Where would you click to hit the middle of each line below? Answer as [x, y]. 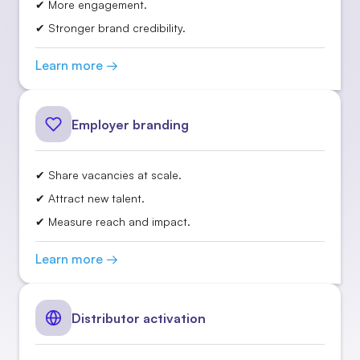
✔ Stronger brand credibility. [110, 28]
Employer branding [130, 124]
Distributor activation [139, 318]
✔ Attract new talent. [90, 198]
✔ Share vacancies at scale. [108, 175]
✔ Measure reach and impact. [113, 221]
